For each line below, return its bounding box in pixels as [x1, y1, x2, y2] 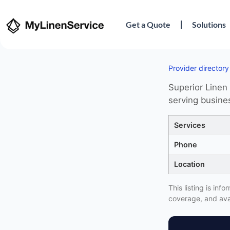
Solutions [192, 20, 226, 30]
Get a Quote [126, 20, 171, 30]
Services [174, 120, 205, 129]
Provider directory [168, 64, 229, 73]
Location [174, 159, 205, 168]
